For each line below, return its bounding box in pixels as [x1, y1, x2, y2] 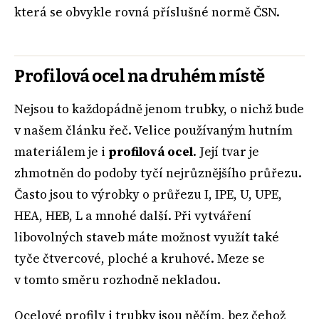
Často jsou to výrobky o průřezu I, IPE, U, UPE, [14, 185, 282, 203]
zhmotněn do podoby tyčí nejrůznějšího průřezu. [14, 164, 302, 182]
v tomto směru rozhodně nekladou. [14, 271, 221, 288]
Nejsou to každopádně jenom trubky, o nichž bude [14, 100, 304, 117]
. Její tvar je [193, 142, 259, 160]
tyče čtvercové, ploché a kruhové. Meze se [14, 249, 265, 267]
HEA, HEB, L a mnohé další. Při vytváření [14, 206, 251, 224]
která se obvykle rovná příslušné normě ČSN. [14, 4, 280, 21]
